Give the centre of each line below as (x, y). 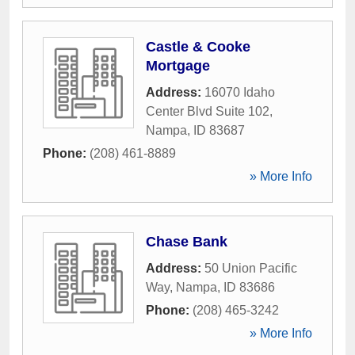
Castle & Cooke (198, 47)
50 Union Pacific (251, 268)
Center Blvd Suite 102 (208, 111)
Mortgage (178, 66)
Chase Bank (187, 242)
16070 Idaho (240, 92)
